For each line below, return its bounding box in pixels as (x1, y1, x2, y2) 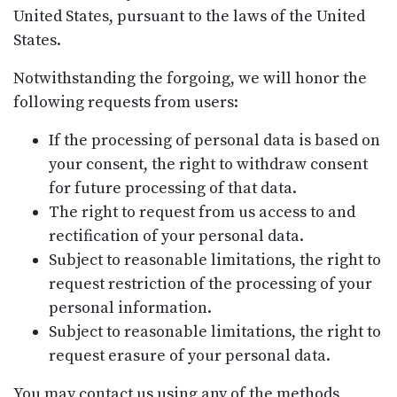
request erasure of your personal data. (49, 345, 331, 366)
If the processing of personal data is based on (49, 129, 380, 151)
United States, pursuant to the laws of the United (13, 5, 365, 27)
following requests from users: (13, 91, 238, 113)
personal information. (49, 297, 212, 318)
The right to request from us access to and (49, 201, 355, 222)
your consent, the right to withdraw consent (49, 153, 368, 175)
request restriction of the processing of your (49, 273, 372, 294)
